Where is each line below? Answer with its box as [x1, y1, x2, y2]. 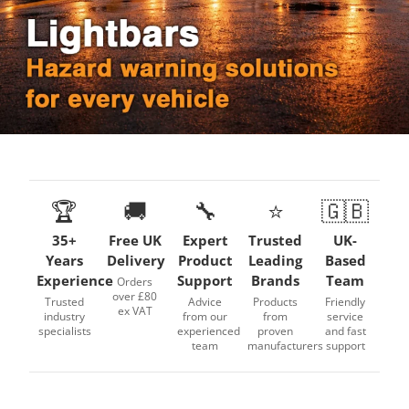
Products [253, 294, 298, 309]
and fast [324, 323, 366, 339]
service [327, 309, 363, 324]
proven [257, 323, 293, 339]
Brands [251, 271, 299, 289]
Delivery [107, 251, 165, 269]
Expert [182, 231, 228, 249]
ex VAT [117, 303, 152, 319]
